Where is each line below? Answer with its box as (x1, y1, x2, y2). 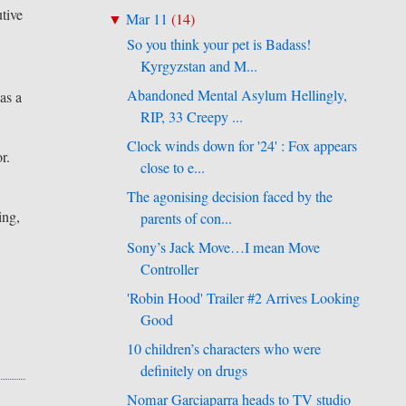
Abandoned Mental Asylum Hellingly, (127, 84, 348, 105)
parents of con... (140, 208, 233, 228)
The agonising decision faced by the (127, 186, 333, 207)
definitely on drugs (140, 360, 248, 381)
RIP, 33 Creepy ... (140, 106, 244, 127)
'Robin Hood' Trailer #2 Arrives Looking (127, 287, 361, 308)
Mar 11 (126, 8, 169, 29)
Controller (140, 258, 199, 279)
